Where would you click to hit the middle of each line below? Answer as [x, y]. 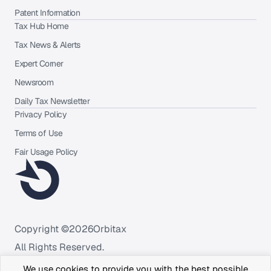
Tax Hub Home [41, 26]
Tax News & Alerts [47, 44]
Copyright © [42, 229]
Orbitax [110, 229]
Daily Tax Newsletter [52, 101]
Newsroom [34, 82]
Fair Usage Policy [46, 152]
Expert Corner [39, 63]
